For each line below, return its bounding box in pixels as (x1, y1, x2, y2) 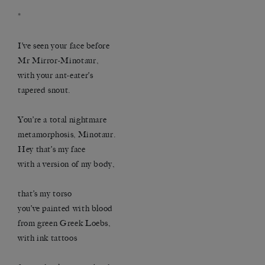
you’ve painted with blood (18, 203, 113, 214)
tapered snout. (18, 85, 70, 96)
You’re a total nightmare (18, 115, 107, 125)
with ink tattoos (18, 233, 77, 244)
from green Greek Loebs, (18, 218, 111, 229)
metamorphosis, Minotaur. (18, 130, 116, 140)
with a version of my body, (18, 159, 115, 170)
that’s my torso (18, 189, 72, 199)
